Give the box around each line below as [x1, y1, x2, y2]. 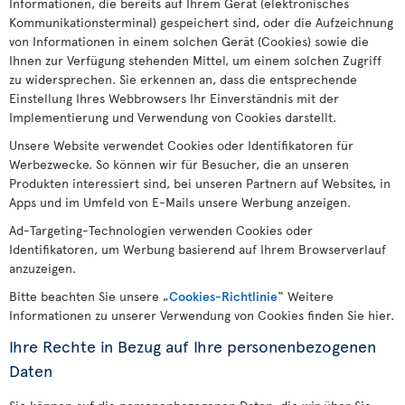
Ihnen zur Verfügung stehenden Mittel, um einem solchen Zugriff [9, 52, 381, 69]
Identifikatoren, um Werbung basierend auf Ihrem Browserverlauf [9, 240, 386, 258]
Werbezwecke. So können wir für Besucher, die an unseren [9, 155, 349, 173]
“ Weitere [278, 287, 334, 305]
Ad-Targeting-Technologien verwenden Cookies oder [9, 221, 313, 239]
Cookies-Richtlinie [169, 287, 278, 305]
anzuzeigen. [9, 259, 76, 277]
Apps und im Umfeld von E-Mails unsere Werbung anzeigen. [9, 193, 351, 211]
